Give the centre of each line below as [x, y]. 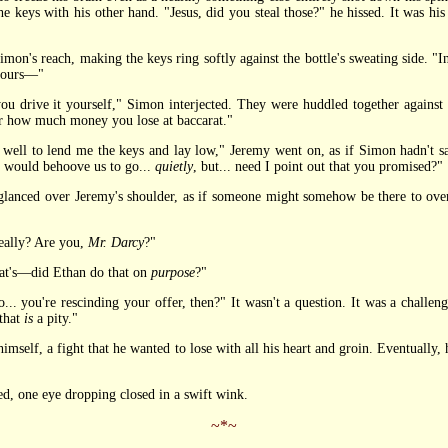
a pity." [55, 318]
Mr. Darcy [115, 242]
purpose [172, 272]
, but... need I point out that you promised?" [317, 166]
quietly [173, 166]
